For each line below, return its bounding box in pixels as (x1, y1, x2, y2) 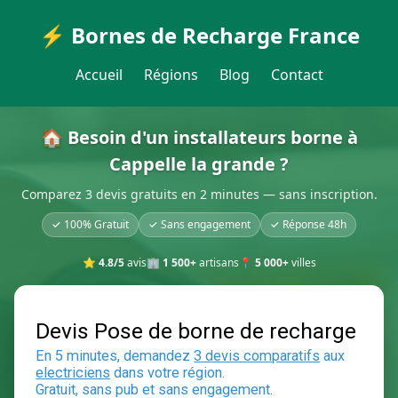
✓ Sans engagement (148, 217, 251, 232)
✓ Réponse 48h (270, 217, 346, 232)
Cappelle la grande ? (109, 152, 289, 176)
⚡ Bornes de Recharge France (38, 20, 360, 50)
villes (288, 255, 316, 270)
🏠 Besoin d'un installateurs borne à (40, 125, 358, 149)
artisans (195, 255, 239, 270)
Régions (143, 65, 198, 84)
